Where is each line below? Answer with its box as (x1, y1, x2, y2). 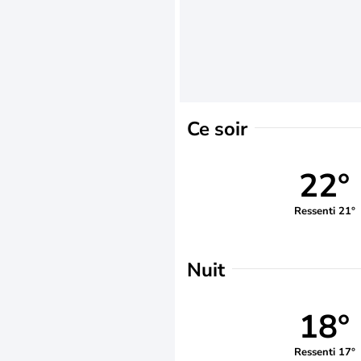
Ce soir (187, 116, 247, 142)
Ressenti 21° (293, 203, 355, 218)
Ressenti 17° (293, 344, 355, 359)
